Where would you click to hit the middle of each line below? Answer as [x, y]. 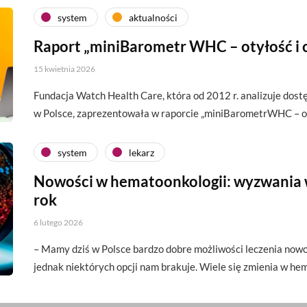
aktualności [153, 17]
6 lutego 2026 [58, 222]
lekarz [142, 152]
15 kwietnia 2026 [64, 69]
